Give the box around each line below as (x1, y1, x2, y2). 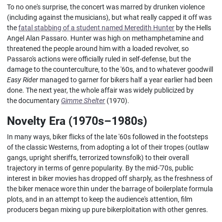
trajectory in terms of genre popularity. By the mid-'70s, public (7, 164, 194, 172)
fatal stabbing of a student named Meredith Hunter (18, 23, 175, 32)
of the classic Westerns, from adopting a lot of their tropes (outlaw (7, 143, 210, 152)
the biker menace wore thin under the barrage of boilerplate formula (7, 184, 214, 193)
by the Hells (174, 23, 212, 32)
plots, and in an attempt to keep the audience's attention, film (7, 195, 193, 204)
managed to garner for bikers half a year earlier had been (38, 75, 213, 84)
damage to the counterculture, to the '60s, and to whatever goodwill (7, 65, 214, 74)
